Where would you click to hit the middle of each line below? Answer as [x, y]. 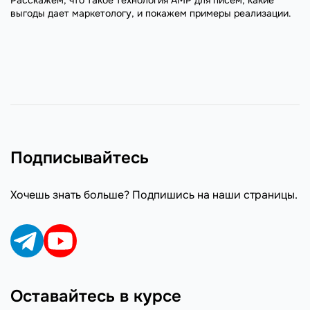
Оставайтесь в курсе [96, 296]
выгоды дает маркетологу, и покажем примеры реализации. [151, 13]
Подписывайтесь [80, 158]
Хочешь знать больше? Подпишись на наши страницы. [154, 195]
